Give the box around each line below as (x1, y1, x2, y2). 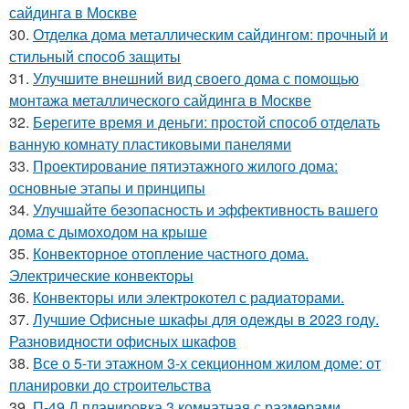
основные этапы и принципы (9, 177, 205, 198)
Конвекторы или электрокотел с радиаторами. (33, 287, 344, 308)
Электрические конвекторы (9, 265, 194, 286)
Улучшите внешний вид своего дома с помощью (33, 68, 359, 89)
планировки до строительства (9, 374, 211, 395)
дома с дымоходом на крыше (9, 221, 207, 242)
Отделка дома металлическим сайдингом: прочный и (33, 24, 388, 45)
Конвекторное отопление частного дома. (33, 243, 309, 264)
